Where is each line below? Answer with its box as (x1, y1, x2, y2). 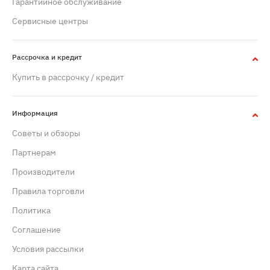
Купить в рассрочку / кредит (12, 72, 124, 83)
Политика (12, 205, 51, 216)
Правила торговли (12, 186, 84, 197)
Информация (12, 108, 58, 118)
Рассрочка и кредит (12, 52, 82, 62)
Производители (12, 166, 75, 178)
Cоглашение (12, 224, 61, 236)
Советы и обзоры (12, 128, 80, 139)
